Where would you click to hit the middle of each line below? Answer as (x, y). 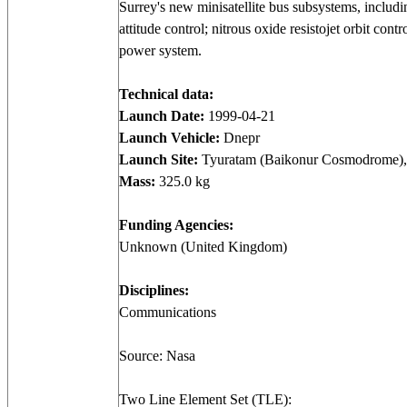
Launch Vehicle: (169, 138)
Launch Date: (162, 116)
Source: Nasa (157, 356)
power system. (160, 50)
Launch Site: (159, 159)
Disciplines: (154, 290)
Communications (168, 312)
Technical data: (166, 94)
